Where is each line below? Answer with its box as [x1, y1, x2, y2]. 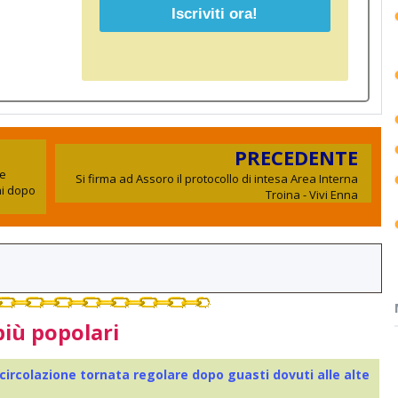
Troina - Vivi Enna [265, 186, 358, 203]
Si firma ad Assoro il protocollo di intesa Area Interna [75, 170, 358, 187]
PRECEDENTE [234, 143, 358, 171]
